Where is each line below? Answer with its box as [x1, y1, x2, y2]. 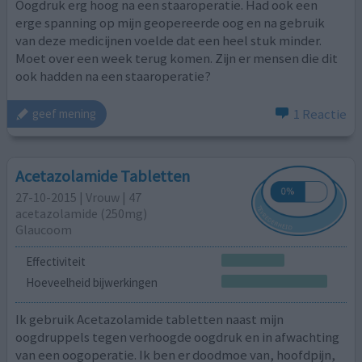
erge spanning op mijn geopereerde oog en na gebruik [15, 14, 326, 32]
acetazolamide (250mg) [15, 204, 148, 221]
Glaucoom [15, 221, 73, 238]
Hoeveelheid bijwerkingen [25, 275, 158, 291]
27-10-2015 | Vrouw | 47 [15, 188, 142, 205]
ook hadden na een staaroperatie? [15, 67, 212, 86]
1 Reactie [293, 104, 347, 123]
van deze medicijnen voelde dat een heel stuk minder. [15, 32, 322, 50]
